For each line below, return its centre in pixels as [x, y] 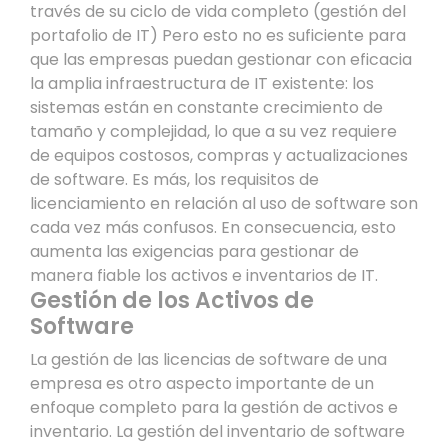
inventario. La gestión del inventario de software [217, 431]
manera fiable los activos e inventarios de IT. [204, 275]
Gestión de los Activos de [172, 300]
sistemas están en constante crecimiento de [206, 107]
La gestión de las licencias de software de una [208, 359]
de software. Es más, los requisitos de [174, 179]
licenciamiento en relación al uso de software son [224, 203]
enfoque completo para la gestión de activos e [214, 407]
